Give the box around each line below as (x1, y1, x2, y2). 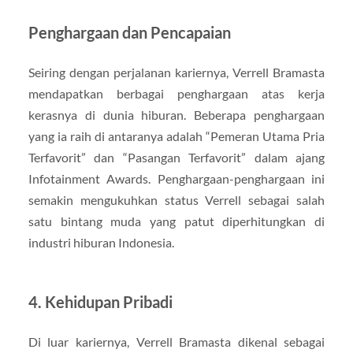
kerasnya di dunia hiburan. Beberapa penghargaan (28, 107, 325, 123)
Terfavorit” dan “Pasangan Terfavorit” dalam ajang (28, 150, 325, 165)
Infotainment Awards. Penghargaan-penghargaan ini (28, 171, 325, 187)
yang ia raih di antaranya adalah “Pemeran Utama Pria (28, 128, 325, 144)
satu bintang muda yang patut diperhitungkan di (28, 214, 325, 229)
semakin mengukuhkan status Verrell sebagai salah (28, 192, 325, 208)
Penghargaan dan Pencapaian (28, 23, 231, 43)
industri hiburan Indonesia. (28, 235, 174, 251)
